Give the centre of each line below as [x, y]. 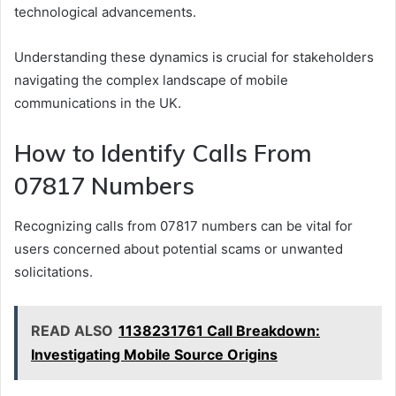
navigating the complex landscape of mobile [151, 80]
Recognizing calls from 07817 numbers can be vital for [183, 225]
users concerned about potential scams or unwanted [179, 248]
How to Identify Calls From [163, 153]
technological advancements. [105, 12]
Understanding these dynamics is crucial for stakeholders [194, 57]
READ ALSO [72, 330]
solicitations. [53, 271]
